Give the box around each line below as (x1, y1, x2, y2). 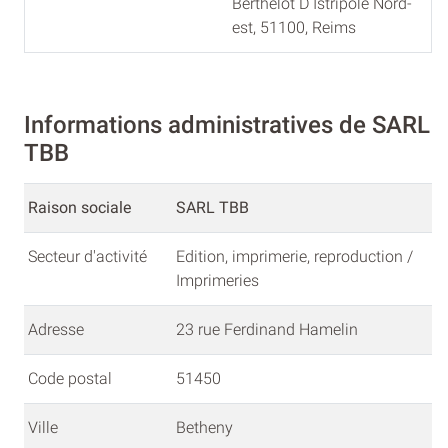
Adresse (28, 319, 84, 339)
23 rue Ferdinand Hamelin (176, 319, 358, 339)
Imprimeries (176, 270, 259, 290)
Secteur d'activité (28, 246, 151, 266)
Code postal (28, 368, 112, 388)
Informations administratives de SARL (24, 110, 430, 139)
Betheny (176, 417, 233, 437)
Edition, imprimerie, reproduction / (176, 246, 413, 266)
